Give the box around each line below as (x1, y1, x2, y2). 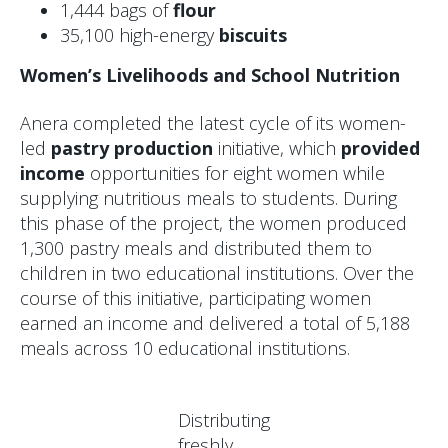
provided (341, 135, 420, 160)
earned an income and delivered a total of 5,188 (20, 310, 410, 335)
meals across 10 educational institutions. (20, 335, 350, 360)
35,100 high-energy (60, 23, 219, 48)
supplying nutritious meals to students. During (20, 185, 397, 210)
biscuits (219, 23, 287, 48)
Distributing (178, 408, 270, 433)
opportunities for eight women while (85, 160, 385, 185)
